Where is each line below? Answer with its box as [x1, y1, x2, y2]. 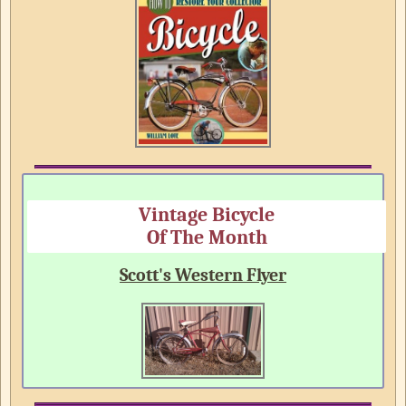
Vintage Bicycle [139, 203, 275, 226]
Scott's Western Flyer [120, 264, 286, 285]
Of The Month [146, 226, 267, 248]
